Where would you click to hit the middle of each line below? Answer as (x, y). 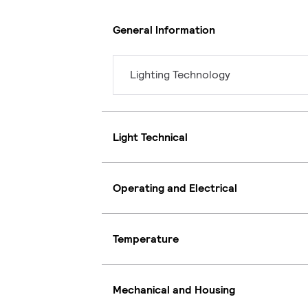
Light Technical (150, 137)
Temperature (146, 239)
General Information (164, 30)
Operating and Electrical (175, 188)
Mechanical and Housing (174, 289)
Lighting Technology (180, 75)
